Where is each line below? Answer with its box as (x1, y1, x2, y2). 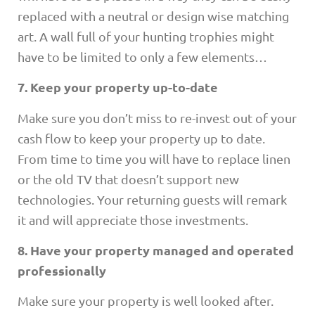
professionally (18, 262, 106, 279)
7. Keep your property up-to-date (18, 79, 218, 96)
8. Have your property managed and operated (18, 242, 294, 259)
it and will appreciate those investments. (18, 212, 248, 227)
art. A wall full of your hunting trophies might (18, 28, 274, 44)
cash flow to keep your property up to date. (18, 130, 265, 146)
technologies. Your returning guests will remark (18, 191, 287, 207)
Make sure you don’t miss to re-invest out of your (18, 110, 297, 125)
